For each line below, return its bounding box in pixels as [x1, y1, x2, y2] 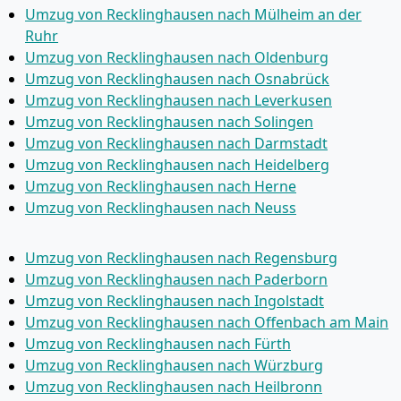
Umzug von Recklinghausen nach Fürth [25, 334, 291, 354]
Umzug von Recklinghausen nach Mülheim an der [25, 4, 362, 24]
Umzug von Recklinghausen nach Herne [25, 176, 296, 196]
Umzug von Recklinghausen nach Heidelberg [25, 155, 329, 175]
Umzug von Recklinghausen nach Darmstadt [25, 133, 328, 153]
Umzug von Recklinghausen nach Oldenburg [25, 47, 328, 67]
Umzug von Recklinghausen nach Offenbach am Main [25, 312, 388, 332]
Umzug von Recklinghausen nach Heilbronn [25, 377, 322, 397]
